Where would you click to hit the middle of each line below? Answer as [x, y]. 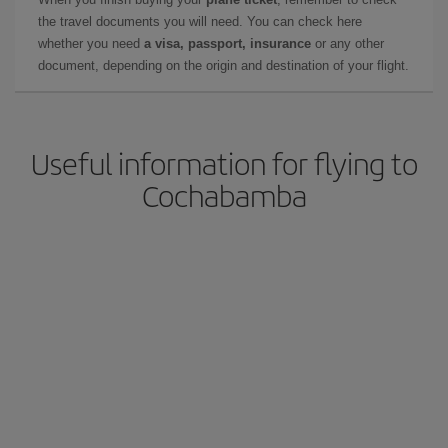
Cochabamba [224, 194]
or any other [347, 43]
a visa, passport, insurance [227, 43]
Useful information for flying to [224, 162]
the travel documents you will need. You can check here [200, 21]
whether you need [91, 43]
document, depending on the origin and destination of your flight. [223, 65]
